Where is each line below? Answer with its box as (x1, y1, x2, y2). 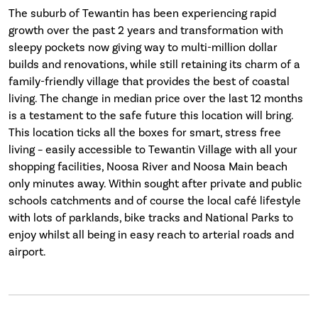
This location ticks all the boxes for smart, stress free (9, 125, 281, 139)
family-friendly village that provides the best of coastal (9, 74, 290, 88)
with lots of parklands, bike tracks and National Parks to (9, 210, 293, 224)
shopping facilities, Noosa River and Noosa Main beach (9, 159, 287, 173)
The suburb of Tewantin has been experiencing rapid (9, 6, 276, 20)
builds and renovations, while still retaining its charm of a (9, 57, 300, 71)
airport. (9, 244, 46, 258)
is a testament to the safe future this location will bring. (9, 108, 293, 122)
